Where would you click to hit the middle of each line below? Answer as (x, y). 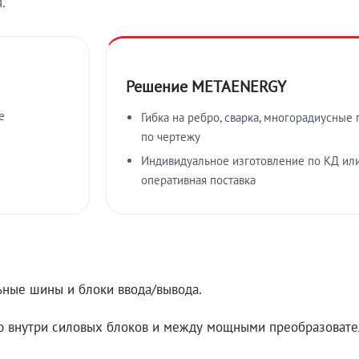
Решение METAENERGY (206, 86)
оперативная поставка (199, 179)
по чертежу (171, 136)
